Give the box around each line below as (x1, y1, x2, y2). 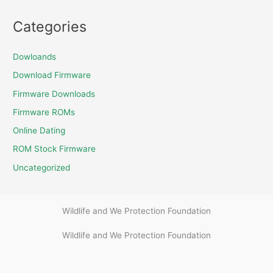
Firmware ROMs (13, 107, 76, 117)
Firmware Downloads (13, 88, 96, 99)
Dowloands (13, 52, 57, 62)
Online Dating (13, 126, 66, 136)
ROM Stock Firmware (13, 144, 96, 154)
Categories (13, 17, 87, 35)
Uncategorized (13, 162, 71, 172)
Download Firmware (13, 70, 91, 80)
